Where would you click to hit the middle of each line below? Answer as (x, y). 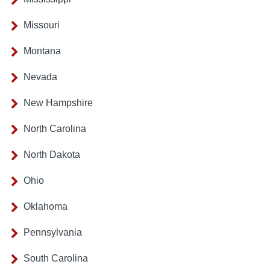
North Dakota (52, 155)
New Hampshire (58, 103)
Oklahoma (46, 207)
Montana (42, 51)
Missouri (42, 25)
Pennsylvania (53, 233)
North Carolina (55, 129)
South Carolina (56, 259)
